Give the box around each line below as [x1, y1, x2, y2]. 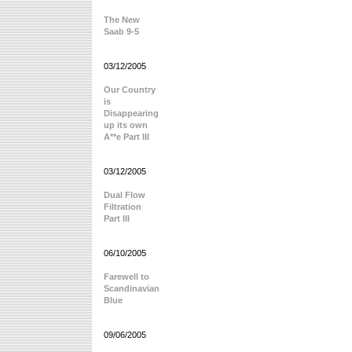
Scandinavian [104, 284, 159, 293]
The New [104, 15, 140, 24]
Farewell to [104, 272, 149, 281]
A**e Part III [104, 132, 149, 141]
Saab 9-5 [104, 27, 139, 36]
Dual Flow [104, 190, 145, 200]
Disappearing [104, 108, 159, 118]
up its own [104, 120, 148, 130]
